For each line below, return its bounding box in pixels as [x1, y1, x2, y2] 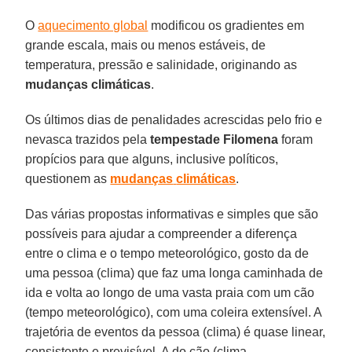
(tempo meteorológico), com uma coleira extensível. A [25, 305, 322, 319]
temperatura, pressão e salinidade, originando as [25, 57, 298, 71]
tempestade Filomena [150, 132, 279, 146]
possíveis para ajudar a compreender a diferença [25, 226, 298, 240]
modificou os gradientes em [148, 18, 305, 32]
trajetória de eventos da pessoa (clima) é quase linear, [25, 324, 326, 339]
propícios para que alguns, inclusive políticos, [25, 152, 279, 166]
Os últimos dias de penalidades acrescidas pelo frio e [25, 112, 323, 126]
